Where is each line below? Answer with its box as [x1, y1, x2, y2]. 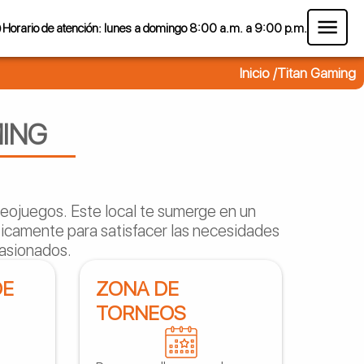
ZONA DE [96, 276, 180, 301]
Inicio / [240, 65, 277, 81]
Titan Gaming [277, 65, 356, 81]
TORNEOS [96, 301, 186, 325]
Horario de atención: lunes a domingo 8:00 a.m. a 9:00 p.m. [2, 21, 307, 36]
